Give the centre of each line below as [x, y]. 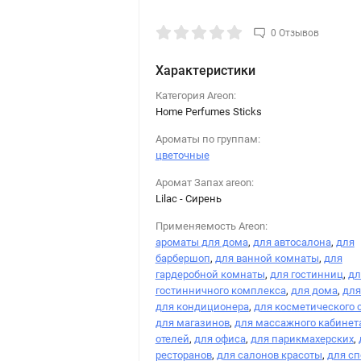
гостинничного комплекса [220, 290]
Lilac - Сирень [188, 198]
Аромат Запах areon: [204, 182]
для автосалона [292, 242]
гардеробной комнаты [210, 274]
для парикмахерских [302, 338]
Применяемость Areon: [211, 226]
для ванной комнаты [267, 258]
